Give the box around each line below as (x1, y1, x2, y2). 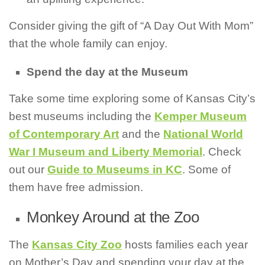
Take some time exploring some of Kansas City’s (9, 92, 256, 105)
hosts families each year (122, 238, 248, 251)
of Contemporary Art (9, 128, 119, 141)
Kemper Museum (154, 110, 247, 123)
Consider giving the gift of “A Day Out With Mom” (9, 19, 253, 32)
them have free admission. (9, 181, 143, 194)
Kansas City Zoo (32, 238, 122, 251)
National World (163, 128, 243, 141)
